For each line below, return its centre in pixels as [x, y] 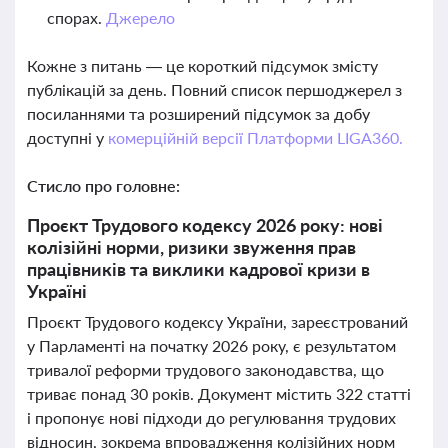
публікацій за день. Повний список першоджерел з [214, 89]
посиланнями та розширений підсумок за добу [198, 113]
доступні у [67, 137]
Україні [57, 291]
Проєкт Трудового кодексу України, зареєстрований [217, 321]
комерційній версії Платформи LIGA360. [255, 137]
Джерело [140, 17]
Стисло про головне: [103, 185]
